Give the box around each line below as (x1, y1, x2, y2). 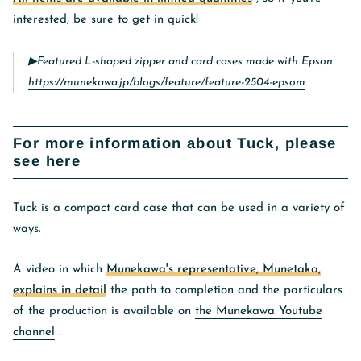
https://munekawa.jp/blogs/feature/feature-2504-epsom (28, 76, 305, 89)
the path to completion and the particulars (106, 284, 342, 297)
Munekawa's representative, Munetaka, (106, 263, 321, 276)
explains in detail (13, 284, 106, 297)
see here (13, 151, 81, 169)
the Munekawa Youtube (195, 305, 322, 317)
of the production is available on (13, 305, 195, 317)
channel (13, 326, 55, 338)
